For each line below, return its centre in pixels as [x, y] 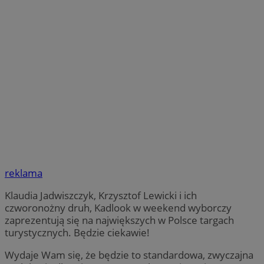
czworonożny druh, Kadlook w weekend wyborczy [118, 208]
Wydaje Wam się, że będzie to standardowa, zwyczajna [129, 255]
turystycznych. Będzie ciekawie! [77, 233]
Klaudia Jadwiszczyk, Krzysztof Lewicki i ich [101, 196]
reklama [24, 173]
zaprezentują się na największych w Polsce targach [119, 220]
